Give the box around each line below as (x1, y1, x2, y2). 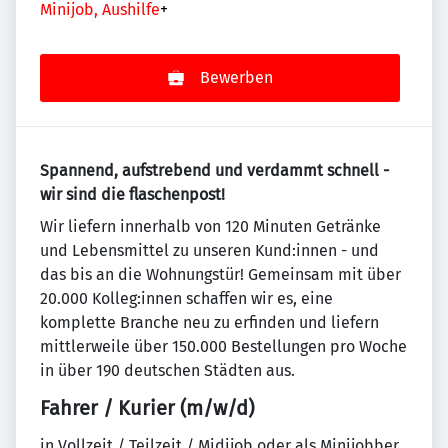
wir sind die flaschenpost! (40, 185, 225, 204)
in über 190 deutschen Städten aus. (40, 361, 295, 380)
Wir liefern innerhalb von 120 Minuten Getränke (40, 217, 381, 236)
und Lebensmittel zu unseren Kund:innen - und (40, 241, 379, 260)
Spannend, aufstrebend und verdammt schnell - (40, 161, 389, 180)
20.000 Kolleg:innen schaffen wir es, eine (40, 289, 333, 308)
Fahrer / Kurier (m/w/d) (40, 396, 254, 420)
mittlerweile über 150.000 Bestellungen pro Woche (40, 337, 407, 356)
